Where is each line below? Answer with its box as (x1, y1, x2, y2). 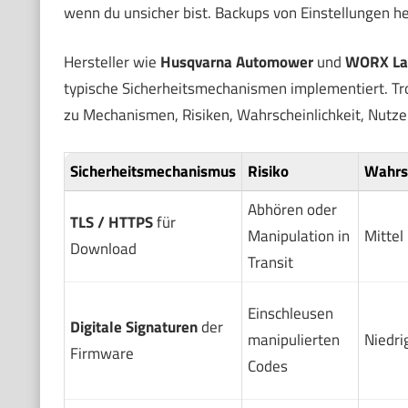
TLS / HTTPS (69, 209, 153, 234)
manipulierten (247, 327, 340, 352)
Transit (247, 250, 293, 274)
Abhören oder (247, 197, 337, 221)
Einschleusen (247, 301, 333, 325)
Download (69, 236, 137, 260)
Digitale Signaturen (69, 314, 198, 339)
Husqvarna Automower (159, 50, 313, 75)
